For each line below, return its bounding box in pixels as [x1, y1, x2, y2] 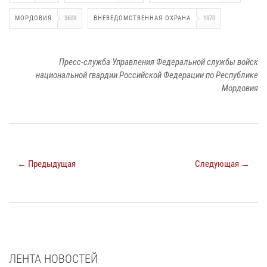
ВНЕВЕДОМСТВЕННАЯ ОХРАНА [94, 14, 191, 22]
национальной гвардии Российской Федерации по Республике [36, 69, 258, 80]
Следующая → [195, 158, 250, 169]
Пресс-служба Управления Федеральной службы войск [59, 56, 258, 67]
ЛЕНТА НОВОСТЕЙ [9, 251, 98, 266]
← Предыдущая [17, 158, 76, 169]
